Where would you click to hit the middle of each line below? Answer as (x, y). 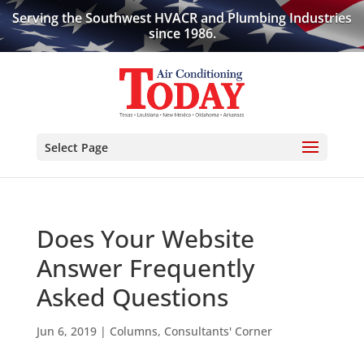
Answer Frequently (145, 268)
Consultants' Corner (218, 331)
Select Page (76, 147)
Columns (133, 331)
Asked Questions (132, 297)
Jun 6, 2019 (66, 331)
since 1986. (182, 33)
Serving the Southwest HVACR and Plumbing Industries (182, 18)
